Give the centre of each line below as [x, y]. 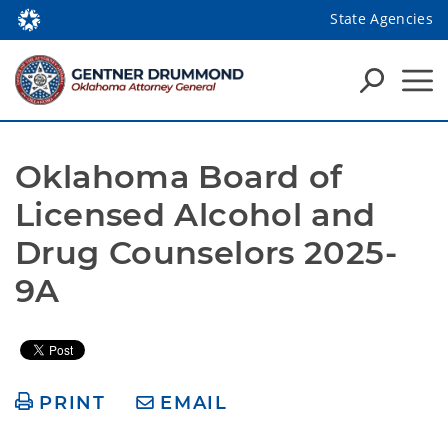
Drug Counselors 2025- [206, 252]
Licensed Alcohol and [195, 214]
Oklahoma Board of [179, 176]
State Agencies [381, 18]
